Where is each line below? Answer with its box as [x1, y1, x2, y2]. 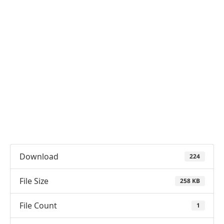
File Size [19, 175, 48, 186]
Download [19, 150, 58, 162]
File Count [19, 199, 57, 211]
